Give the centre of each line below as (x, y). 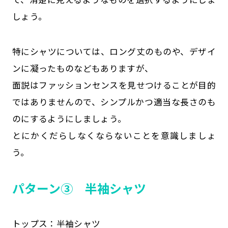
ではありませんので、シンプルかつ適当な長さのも (114, 102)
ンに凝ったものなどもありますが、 (83, 68)
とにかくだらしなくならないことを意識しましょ (114, 136)
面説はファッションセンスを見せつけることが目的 (114, 85)
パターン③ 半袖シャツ (79, 188)
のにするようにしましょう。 (69, 119)
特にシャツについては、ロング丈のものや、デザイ (114, 52)
